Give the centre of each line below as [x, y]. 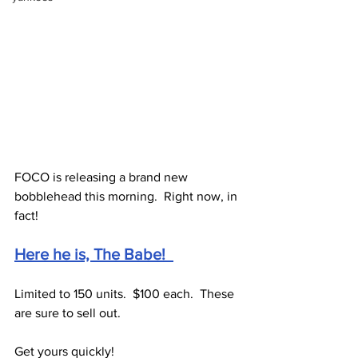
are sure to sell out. [68, 313]
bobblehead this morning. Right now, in [127, 196]
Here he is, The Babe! [94, 254]
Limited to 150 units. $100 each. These [126, 294]
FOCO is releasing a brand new [103, 177]
